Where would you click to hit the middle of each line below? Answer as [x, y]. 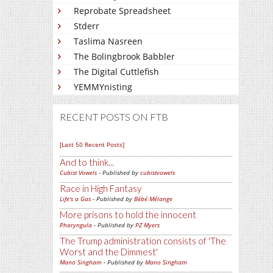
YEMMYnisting [103, 87]
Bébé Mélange [153, 199]
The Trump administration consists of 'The [143, 241]
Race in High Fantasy [101, 188]
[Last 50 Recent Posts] [92, 144]
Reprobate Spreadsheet [122, 11]
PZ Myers [147, 225]
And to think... [87, 162]
